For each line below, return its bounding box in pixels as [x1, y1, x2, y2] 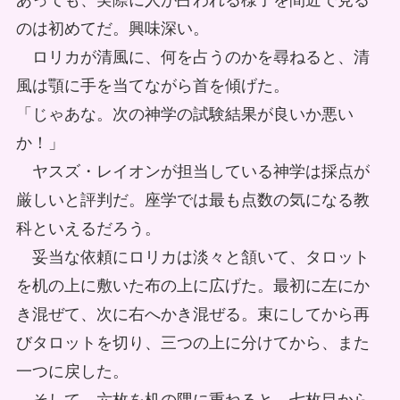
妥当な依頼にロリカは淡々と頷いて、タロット [15, 248, 370, 267]
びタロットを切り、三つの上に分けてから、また [15, 334, 370, 353]
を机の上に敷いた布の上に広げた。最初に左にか [15, 277, 370, 296]
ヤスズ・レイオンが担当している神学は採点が [15, 162, 370, 181]
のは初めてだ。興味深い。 [15, 20, 209, 38]
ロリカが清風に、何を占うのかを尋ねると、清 [15, 48, 370, 67]
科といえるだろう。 [15, 220, 161, 238]
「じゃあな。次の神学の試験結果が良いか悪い [15, 105, 354, 124]
